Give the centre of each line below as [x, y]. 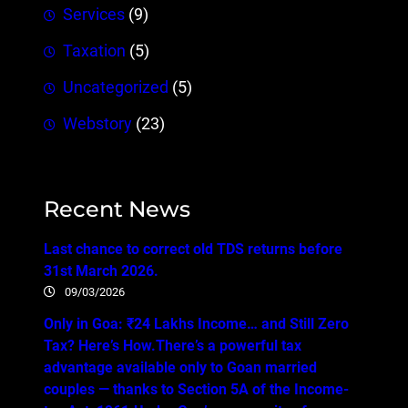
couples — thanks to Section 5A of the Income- [196, 389]
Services [94, 15]
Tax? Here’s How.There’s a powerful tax [173, 345]
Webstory [97, 124]
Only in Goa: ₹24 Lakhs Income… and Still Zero [196, 323]
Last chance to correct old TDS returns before [193, 249]
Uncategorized [116, 88]
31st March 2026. [101, 270]
